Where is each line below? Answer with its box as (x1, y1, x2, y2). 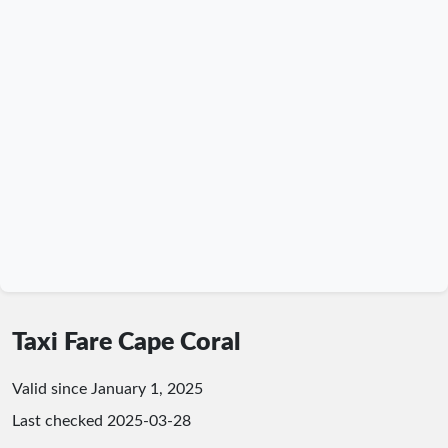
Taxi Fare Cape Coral (12, 329, 241, 355)
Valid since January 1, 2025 (12, 380, 203, 397)
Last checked (12, 412, 107, 429)
